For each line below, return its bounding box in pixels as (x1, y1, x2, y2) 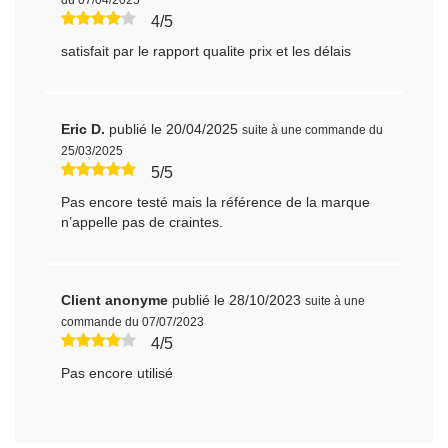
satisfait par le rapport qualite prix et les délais (61, 42, 352, 59)
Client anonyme (61, 291, 173, 308)
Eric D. (61, 120, 110, 137)
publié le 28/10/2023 (172, 291, 302, 308)
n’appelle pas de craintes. (61, 213, 224, 230)
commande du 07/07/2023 (61, 314, 205, 329)
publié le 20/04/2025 (109, 120, 239, 137)
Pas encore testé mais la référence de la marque (61, 193, 371, 210)
